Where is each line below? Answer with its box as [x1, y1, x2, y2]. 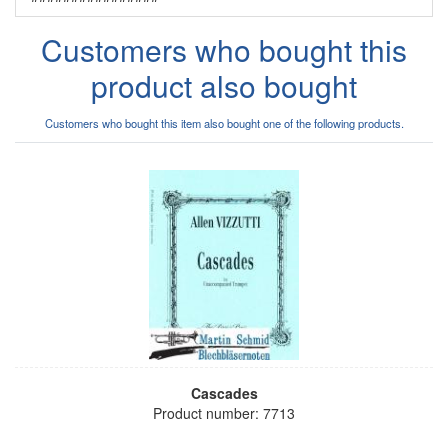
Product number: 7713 [153, 402, 295, 423]
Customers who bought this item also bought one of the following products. [44, 114, 404, 131]
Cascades [190, 382, 258, 403]
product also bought [91, 63, 357, 107]
